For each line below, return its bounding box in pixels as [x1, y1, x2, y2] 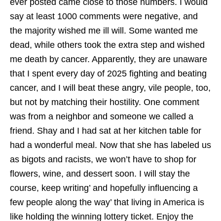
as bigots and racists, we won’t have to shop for [10, 154, 196, 164]
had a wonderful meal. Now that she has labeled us [10, 140, 211, 150]
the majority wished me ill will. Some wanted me [10, 26, 198, 36]
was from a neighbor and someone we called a [10, 111, 193, 121]
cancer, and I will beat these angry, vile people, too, [10, 83, 211, 93]
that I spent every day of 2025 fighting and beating [10, 69, 207, 78]
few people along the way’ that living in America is [10, 197, 204, 207]
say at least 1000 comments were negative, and [10, 11, 198, 21]
